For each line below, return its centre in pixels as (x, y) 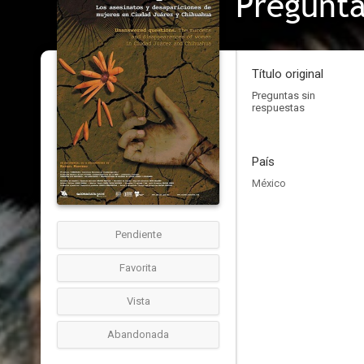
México (269, 183)
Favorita (138, 268)
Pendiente (138, 234)
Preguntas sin (284, 95)
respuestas (278, 108)
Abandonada (138, 334)
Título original (288, 74)
